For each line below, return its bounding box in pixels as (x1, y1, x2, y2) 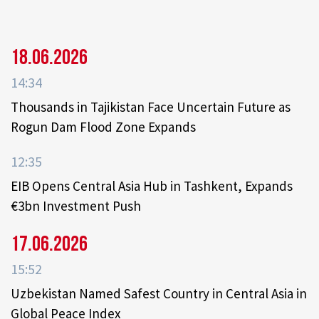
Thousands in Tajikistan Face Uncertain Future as (11, 98, 291, 116)
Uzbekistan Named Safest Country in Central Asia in (11, 285, 307, 303)
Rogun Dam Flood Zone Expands (11, 118, 196, 136)
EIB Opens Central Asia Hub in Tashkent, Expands (11, 177, 293, 195)
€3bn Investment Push (11, 197, 141, 215)
